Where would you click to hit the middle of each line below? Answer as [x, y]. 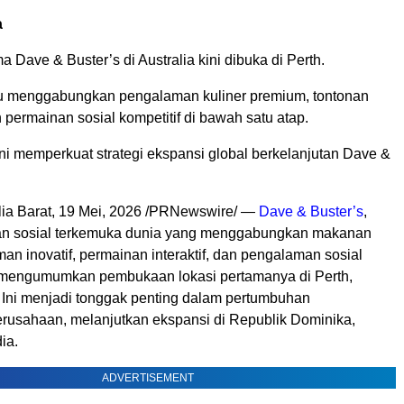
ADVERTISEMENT [148, 378]
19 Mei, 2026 [100, 211]
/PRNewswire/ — [200, 211]
